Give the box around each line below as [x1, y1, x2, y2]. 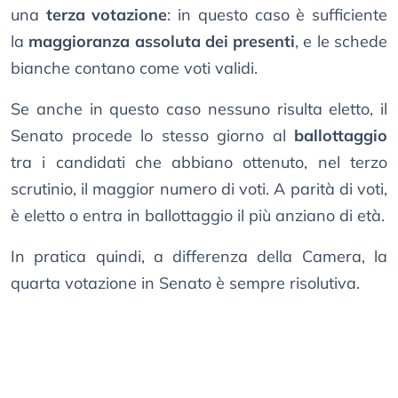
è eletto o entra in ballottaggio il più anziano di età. [11, 205, 385, 227]
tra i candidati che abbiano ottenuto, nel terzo [11, 152, 387, 173]
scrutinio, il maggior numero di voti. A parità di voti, [11, 179, 387, 200]
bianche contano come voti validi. [11, 58, 258, 79]
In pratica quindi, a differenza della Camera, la [11, 246, 387, 267]
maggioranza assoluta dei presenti [28, 31, 296, 52]
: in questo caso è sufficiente [167, 4, 388, 26]
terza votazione [45, 4, 168, 26]
